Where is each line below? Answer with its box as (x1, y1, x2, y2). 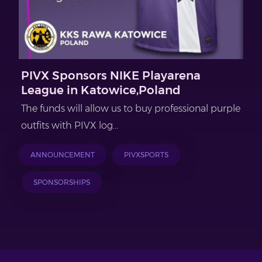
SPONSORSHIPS (33, 178, 90, 187)
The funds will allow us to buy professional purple (21, 103, 240, 115)
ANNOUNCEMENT (30, 150, 95, 160)
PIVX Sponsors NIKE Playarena (21, 68, 201, 83)
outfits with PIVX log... (21, 120, 118, 132)
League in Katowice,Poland (21, 83, 181, 98)
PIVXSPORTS (124, 150, 168, 160)
